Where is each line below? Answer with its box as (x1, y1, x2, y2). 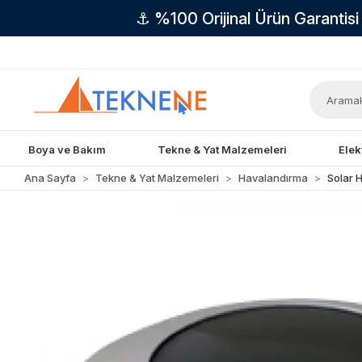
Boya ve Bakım (28, 142, 107, 156)
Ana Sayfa (24, 171, 77, 184)
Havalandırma (238, 171, 309, 184)
